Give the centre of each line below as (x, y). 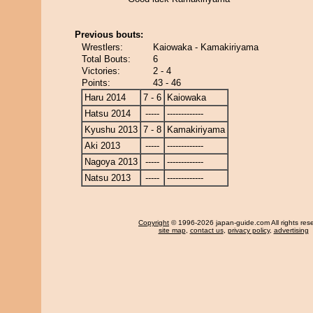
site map (172, 230)
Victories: (101, 71)
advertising (291, 230)
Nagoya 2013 (111, 162)
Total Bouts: (106, 59)
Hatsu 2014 (108, 114)
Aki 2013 (102, 146)
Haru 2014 (105, 97)
